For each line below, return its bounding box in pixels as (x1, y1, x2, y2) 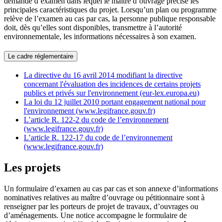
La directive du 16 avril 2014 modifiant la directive (24, 71, 182, 80)
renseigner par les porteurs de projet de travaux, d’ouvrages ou (4, 202, 198, 211)
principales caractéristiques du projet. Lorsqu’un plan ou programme (4, 5, 217, 14)
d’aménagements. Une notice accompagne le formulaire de (4, 211, 187, 220)
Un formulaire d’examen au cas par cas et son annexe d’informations (4, 184, 218, 193)
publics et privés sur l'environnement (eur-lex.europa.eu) (24, 89, 199, 98)
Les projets (4, 161, 60, 174)
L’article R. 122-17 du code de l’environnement (24, 133, 172, 142)
